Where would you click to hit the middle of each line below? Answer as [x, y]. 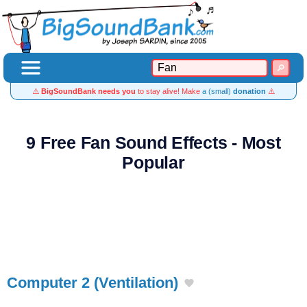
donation [249, 91]
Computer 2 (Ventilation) [93, 283]
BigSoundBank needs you [88, 91]
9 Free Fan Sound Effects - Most [153, 143]
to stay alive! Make [169, 91]
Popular [153, 163]
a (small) [218, 91]
